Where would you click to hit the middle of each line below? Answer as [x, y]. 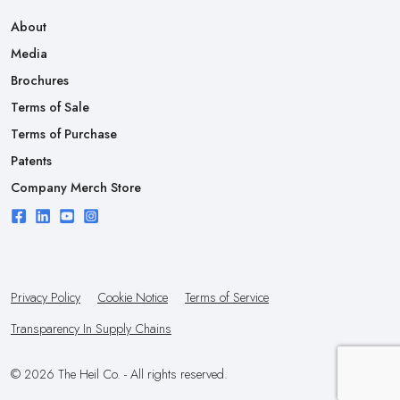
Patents [31, 160]
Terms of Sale [50, 107]
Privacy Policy [46, 297]
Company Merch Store [76, 187]
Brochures [40, 80]
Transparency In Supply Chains [91, 328]
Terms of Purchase [64, 133]
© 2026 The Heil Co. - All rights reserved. [119, 374]
